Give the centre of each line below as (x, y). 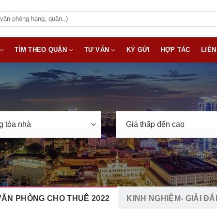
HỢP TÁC (175, 50)
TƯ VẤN (97, 50)
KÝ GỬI (138, 50)
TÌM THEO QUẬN (41, 50)
